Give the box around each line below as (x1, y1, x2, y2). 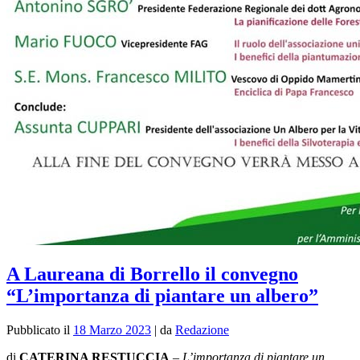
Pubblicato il (6, 323, 73, 337)
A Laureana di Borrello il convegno (6, 264, 298, 285)
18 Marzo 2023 (73, 323, 151, 337)
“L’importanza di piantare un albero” (6, 285, 318, 307)
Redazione (175, 323, 229, 337)
